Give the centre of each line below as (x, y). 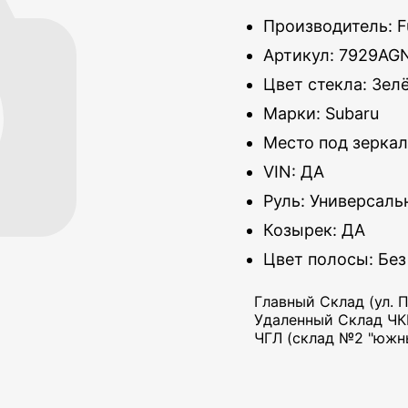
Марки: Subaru (321, 113)
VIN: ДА (294, 172)
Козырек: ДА (314, 230)
